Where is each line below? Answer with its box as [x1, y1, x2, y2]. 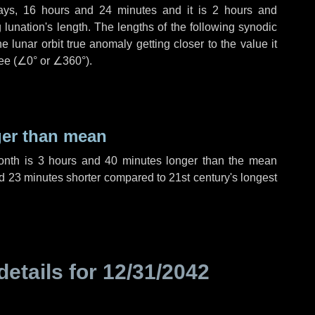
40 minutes [105, 155, 162, 167]
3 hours [37, 155, 77, 167]
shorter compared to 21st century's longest [63, 172, 278, 184]
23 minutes [8, 172, 64, 184]
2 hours [212, 4, 253, 16]
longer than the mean [161, 155, 277, 167]
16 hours [22, 4, 70, 16]
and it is [157, 4, 213, 16]
